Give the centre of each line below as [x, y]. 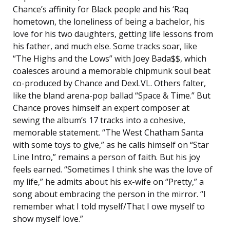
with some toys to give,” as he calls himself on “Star [111, 145]
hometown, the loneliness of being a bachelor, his [109, 22]
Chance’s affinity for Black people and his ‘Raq [101, 9]
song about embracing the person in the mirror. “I [109, 194]
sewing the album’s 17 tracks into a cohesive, [99, 120]
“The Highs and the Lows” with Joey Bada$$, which [110, 59]
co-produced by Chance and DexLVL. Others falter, [109, 83]
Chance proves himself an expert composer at [101, 108]
